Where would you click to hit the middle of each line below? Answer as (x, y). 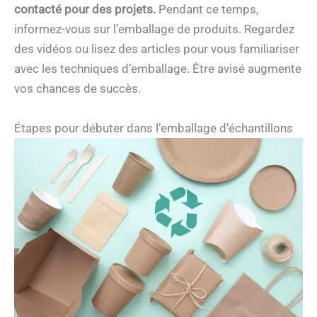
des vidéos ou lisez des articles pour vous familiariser (157, 49)
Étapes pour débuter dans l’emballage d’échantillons (154, 128)
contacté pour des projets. (85, 10)
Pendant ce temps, (207, 10)
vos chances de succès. (77, 89)
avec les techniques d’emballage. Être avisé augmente (158, 69)
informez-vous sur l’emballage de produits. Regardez (154, 29)
